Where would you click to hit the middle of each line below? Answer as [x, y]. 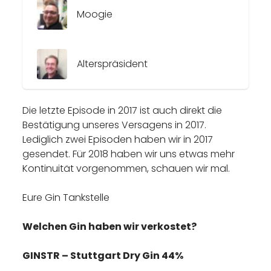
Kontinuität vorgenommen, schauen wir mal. [126, 168]
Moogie [95, 14]
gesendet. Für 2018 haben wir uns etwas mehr [129, 154]
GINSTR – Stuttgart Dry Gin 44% [103, 256]
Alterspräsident [113, 64]
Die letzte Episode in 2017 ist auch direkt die [122, 110]
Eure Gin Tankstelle [66, 198]
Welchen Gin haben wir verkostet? [110, 227]
